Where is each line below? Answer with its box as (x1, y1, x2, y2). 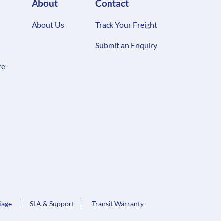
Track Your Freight (95, 20, 158, 30)
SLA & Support (30, 199, 74, 208)
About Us (31, 20, 64, 30)
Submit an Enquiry (95, 40, 158, 50)
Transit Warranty (92, 199, 144, 208)
